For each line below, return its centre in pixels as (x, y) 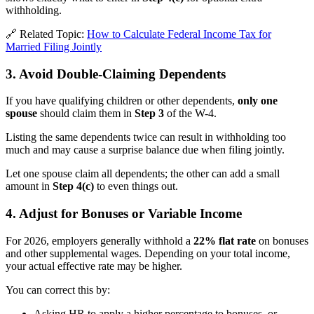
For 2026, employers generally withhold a (100, 240)
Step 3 (149, 114)
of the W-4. (190, 114)
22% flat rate (225, 240)
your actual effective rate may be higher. (94, 266)
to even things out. (136, 186)
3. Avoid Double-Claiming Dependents (116, 74)
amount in (29, 186)
